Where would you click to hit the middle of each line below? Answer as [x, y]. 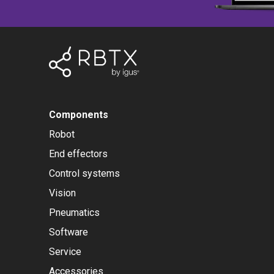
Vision [62, 193]
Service [65, 252]
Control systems [84, 173]
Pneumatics [74, 213]
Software [68, 232]
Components [79, 115]
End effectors [78, 154]
